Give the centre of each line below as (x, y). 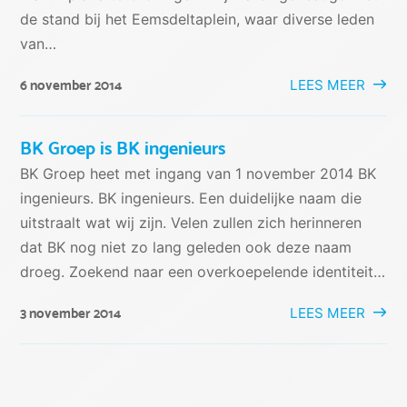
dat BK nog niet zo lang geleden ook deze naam (186, 247)
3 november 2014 (71, 313)
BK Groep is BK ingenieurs (123, 148)
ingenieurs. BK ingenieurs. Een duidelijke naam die (191, 198)
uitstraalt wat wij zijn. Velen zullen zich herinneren (191, 222)
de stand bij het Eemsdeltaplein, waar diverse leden (198, 19)
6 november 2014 (71, 85)
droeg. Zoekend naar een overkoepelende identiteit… (203, 271)
